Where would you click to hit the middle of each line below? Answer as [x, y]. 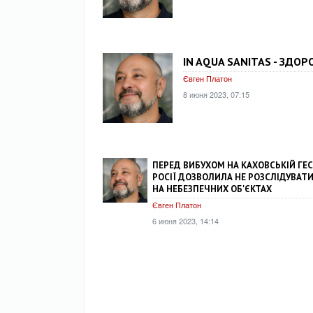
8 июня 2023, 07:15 [216, 94]
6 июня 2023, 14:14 [185, 220]
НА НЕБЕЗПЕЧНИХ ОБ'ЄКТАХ [212, 189]
